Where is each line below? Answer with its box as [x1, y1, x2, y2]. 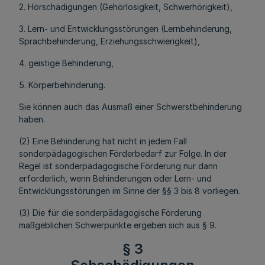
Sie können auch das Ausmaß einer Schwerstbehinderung [19, 102, 242, 112]
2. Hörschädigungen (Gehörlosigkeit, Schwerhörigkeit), [19, 2, 232, 12]
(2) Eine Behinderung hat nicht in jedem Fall [19, 136, 187, 146]
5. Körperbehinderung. [19, 80, 105, 90]
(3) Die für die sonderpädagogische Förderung [19, 208, 202, 218]
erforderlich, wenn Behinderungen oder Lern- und [19, 173, 212, 183]
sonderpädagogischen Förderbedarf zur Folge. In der [19, 148, 227, 159]
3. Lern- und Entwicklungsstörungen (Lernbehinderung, [19, 24, 232, 34]
